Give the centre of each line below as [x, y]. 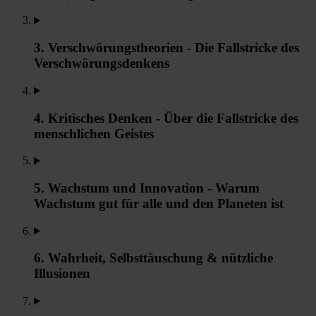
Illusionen [62, 274]
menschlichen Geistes [94, 133]
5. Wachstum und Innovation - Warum [147, 188]
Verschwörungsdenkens [102, 63]
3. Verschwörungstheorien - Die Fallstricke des [166, 48]
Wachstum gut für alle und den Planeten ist [159, 204]
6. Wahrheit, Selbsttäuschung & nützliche [153, 258]
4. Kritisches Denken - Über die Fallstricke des [166, 118]
